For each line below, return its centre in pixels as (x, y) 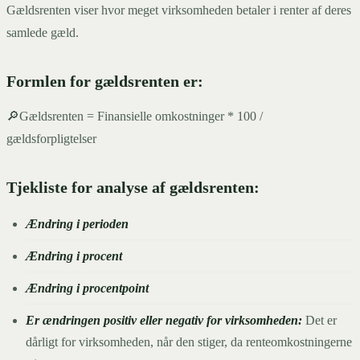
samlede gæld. (43, 32)
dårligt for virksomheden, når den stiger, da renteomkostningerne (189, 342)
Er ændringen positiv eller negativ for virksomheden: (166, 320)
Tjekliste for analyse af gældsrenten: (133, 187)
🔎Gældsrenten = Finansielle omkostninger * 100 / (135, 116)
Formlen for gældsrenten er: (105, 81)
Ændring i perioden (77, 223)
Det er (321, 320)
